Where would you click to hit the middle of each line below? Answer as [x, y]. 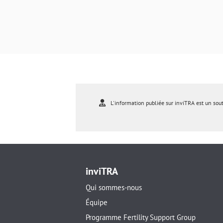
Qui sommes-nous [114, 187]
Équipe [97, 202]
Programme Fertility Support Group [141, 217]
